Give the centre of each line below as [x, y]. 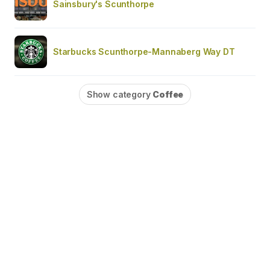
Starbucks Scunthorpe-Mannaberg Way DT [144, 51]
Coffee [168, 94]
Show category [120, 94]
